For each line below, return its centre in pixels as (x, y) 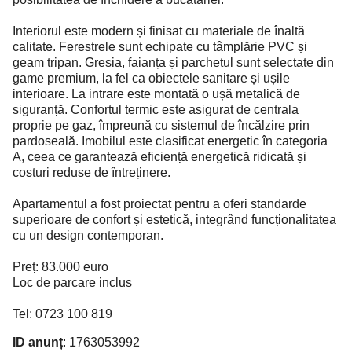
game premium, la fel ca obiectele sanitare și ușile (151, 78)
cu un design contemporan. (88, 235)
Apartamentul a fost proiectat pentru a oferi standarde (159, 203)
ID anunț (38, 342)
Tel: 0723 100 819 (62, 313)
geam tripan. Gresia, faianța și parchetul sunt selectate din (173, 62)
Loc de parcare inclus (72, 282)
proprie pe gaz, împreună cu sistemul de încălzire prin (161, 125)
